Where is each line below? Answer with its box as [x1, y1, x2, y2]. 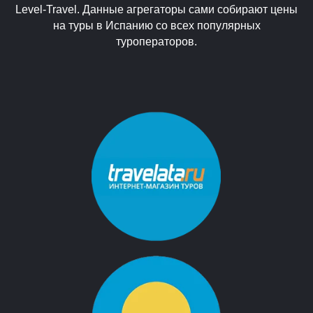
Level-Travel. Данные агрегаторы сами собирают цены [15, 3, 298, 15]
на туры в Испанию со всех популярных [52, 20, 261, 31]
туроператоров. [116, 36, 197, 48]
